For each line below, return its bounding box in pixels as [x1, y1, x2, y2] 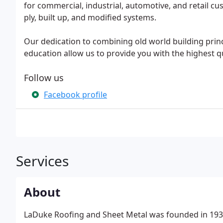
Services [16, 151, 69, 170]
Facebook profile [44, 89, 107, 100]
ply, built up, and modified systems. [24, 12, 156, 23]
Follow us [24, 72, 64, 84]
